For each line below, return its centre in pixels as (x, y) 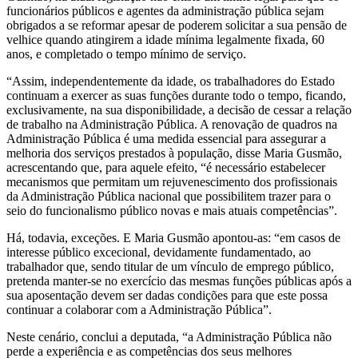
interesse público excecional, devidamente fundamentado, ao (159, 253)
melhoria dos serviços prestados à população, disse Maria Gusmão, (174, 153)
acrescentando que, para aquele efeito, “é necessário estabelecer (166, 168)
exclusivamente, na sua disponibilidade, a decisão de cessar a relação (179, 110)
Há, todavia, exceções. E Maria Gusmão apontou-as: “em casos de (173, 238)
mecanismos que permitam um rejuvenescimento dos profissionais (172, 182)
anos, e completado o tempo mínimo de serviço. (126, 54)
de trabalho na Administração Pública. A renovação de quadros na (172, 125)
